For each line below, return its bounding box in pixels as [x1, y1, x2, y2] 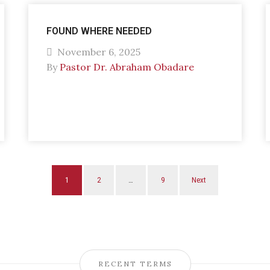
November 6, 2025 [55, 46, 141, 58]
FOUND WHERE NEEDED [46, 25, 152, 37]
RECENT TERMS [98, 259, 172, 268]
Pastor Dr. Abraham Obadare [60, 61, 195, 73]
